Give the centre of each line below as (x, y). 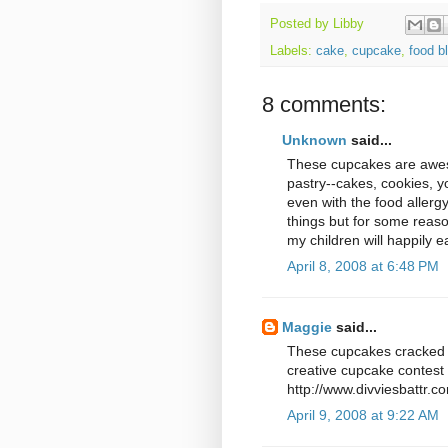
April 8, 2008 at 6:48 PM (363, 265)
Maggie (307, 326)
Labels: (293, 50)
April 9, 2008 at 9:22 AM (363, 414)
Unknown (314, 139)
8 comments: (324, 104)
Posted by (301, 23)
